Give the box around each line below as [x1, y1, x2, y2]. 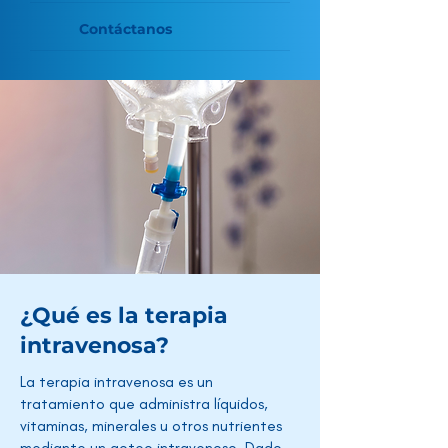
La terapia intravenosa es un [20, 372, 213, 391]
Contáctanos [79, 20, 172, 38]
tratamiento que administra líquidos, [20, 394, 268, 413]
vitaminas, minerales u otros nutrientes [20, 416, 282, 435]
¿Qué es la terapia [20, 302, 228, 329]
